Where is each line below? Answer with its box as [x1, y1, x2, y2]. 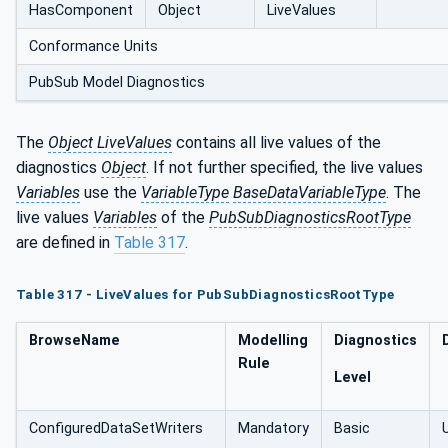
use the [80, 182, 141, 202]
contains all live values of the [172, 132, 381, 152]
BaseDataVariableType [233, 182, 386, 202]
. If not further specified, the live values [146, 157, 423, 177]
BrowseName [29, 331, 120, 349]
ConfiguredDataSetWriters [29, 419, 203, 437]
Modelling [238, 331, 308, 349]
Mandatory [238, 419, 309, 437]
